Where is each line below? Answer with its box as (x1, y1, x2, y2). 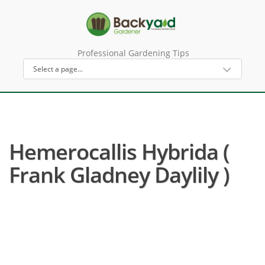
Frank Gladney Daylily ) (9, 160, 229, 189)
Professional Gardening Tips (77, 47, 189, 59)
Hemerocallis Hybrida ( (9, 137, 229, 166)
